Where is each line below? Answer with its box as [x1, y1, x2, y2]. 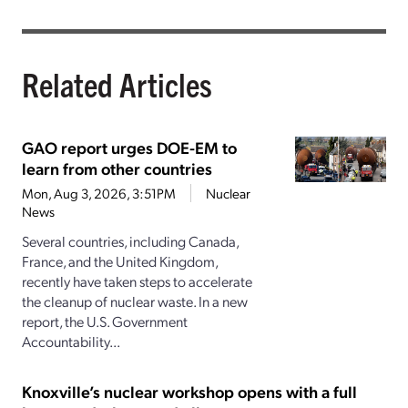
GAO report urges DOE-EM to [22, 137, 237, 158]
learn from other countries [22, 158, 212, 179]
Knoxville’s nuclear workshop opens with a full [22, 381, 357, 403]
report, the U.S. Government [22, 311, 188, 331]
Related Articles [22, 63, 212, 105]
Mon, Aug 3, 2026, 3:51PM [22, 184, 176, 203]
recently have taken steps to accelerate [22, 271, 252, 291]
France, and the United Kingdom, [22, 251, 218, 271]
